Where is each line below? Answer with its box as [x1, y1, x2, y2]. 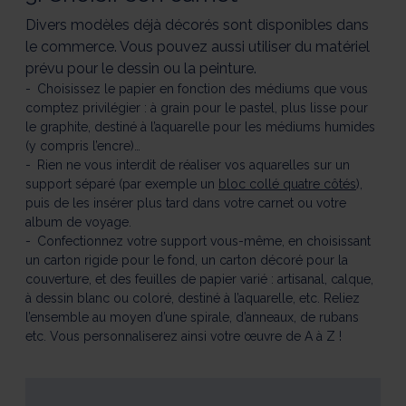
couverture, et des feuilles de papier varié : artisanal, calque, [25, 271, 373, 286]
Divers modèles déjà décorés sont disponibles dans [25, 15, 369, 34]
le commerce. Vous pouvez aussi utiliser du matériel [25, 37, 370, 55]
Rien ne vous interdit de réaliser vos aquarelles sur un [37, 157, 350, 172]
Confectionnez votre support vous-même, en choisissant [37, 233, 371, 248]
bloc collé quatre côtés [218, 176, 356, 191]
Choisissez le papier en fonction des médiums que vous [37, 81, 368, 96]
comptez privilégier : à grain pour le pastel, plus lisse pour [25, 100, 368, 115]
